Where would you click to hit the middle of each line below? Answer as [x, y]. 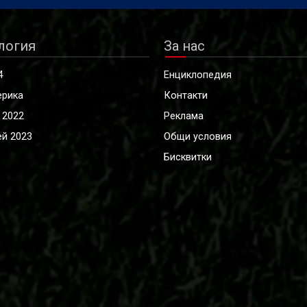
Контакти [186, 96]
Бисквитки [188, 158]
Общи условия [198, 137]
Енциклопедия [198, 75]
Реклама [184, 116]
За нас [184, 46]
